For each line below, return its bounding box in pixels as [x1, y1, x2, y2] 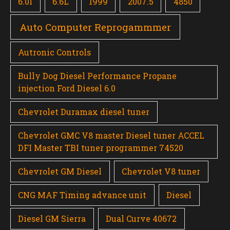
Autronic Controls [18, 47, 91, 58]
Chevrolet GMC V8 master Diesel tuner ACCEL [18, 130, 205, 141]
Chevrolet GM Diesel [18, 166, 102, 177]
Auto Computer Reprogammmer [20, 20, 171, 33]
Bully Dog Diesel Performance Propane [18, 70, 177, 82]
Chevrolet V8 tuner [122, 166, 201, 177]
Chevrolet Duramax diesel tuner [18, 106, 150, 118]
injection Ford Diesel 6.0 [18, 83, 116, 94]
